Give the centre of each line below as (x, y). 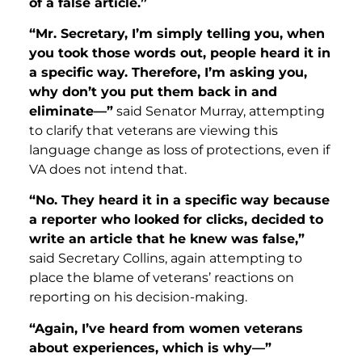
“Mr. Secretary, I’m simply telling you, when (177, 34)
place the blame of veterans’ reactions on (162, 278)
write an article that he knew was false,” (167, 239)
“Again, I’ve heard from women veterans (166, 328)
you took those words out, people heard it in (180, 53)
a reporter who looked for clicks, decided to (176, 220)
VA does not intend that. (108, 170)
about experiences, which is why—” (150, 347)
